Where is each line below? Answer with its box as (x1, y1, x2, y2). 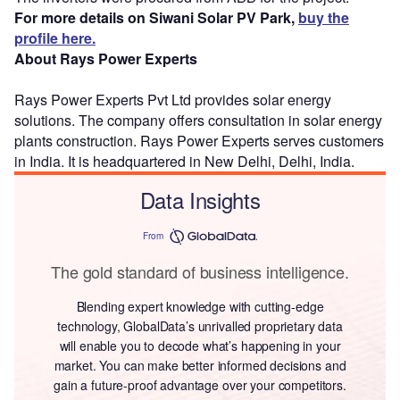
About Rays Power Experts (14, 47, 197, 69)
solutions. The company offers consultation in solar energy (14, 109, 382, 130)
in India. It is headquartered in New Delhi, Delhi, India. (14, 150, 354, 171)
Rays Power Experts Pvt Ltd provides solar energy (14, 88, 331, 110)
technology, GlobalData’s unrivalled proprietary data (57, 316, 343, 335)
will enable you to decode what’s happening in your (59, 336, 341, 354)
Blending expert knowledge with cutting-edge (76, 296, 324, 315)
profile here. (14, 27, 96, 48)
